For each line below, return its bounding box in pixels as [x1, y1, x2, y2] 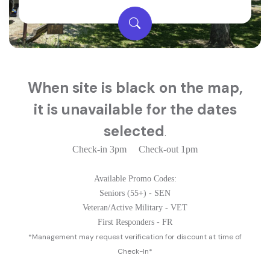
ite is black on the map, [79, 78, 243, 98]
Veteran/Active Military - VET [83, 203, 187, 213]
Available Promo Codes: [93, 174, 177, 184]
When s [27, 78, 80, 98]
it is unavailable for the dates [33, 100, 237, 119]
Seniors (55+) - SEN [99, 189, 171, 198]
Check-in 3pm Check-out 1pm [72, 144, 198, 155]
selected [104, 122, 165, 141]
